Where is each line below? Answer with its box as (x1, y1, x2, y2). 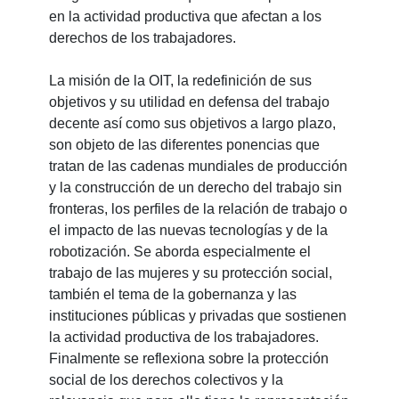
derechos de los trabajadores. (48, 30, 236, 46)
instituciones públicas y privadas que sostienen (48, 308, 346, 324)
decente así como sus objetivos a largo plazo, (48, 116, 336, 132)
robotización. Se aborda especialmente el (48, 244, 311, 260)
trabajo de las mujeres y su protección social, (48, 265, 332, 281)
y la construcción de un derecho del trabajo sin (48, 180, 342, 196)
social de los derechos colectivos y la (48, 372, 283, 388)
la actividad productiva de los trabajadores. (48, 330, 319, 346)
